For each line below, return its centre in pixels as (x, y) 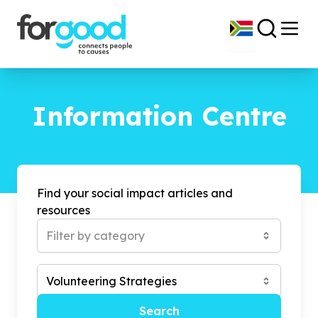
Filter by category (95, 236)
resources (64, 210)
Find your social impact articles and (135, 193)
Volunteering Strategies (111, 281)
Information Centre (159, 116)
